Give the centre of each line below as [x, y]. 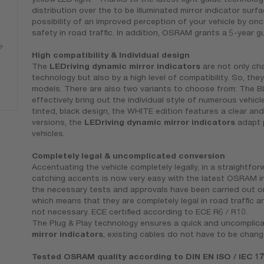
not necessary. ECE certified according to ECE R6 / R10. [139, 212]
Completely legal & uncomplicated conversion [128, 156]
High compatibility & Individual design [110, 55]
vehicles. [48, 133]
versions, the [58, 122]
